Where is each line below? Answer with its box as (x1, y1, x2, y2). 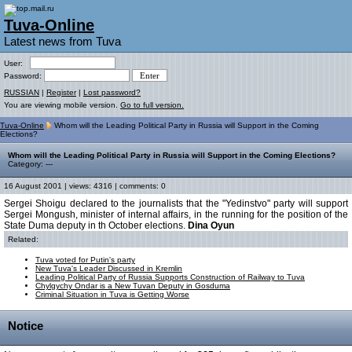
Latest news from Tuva (4, 35, 121, 48)
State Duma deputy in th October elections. (4, 220, 188, 232)
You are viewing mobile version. (4, 101, 120, 109)
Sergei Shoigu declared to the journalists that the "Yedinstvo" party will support (4, 198, 348, 210)
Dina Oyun (188, 220, 234, 232)
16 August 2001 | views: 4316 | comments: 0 (4, 181, 166, 191)
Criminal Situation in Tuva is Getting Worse (35, 290, 189, 299)
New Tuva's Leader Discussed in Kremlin (35, 264, 182, 273)
